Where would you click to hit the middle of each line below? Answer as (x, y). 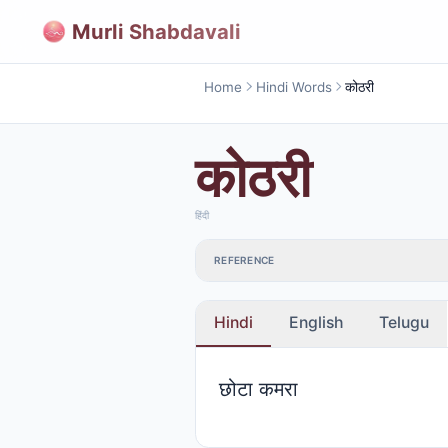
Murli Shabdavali (156, 31)
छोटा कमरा (258, 388)
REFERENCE (244, 260)
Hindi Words (293, 86)
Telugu (404, 322)
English (316, 322)
